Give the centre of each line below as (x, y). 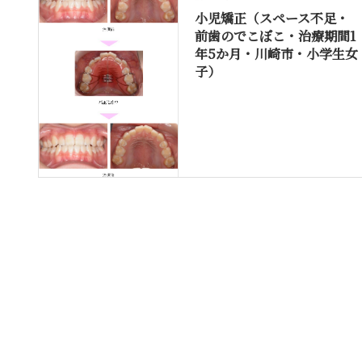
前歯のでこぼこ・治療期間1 (275, 36)
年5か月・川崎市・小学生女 (276, 53)
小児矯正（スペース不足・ (271, 18)
